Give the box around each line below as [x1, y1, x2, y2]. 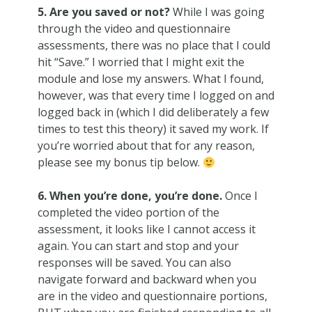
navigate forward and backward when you [37, 271, 256, 287]
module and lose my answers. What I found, [37, 70, 264, 86]
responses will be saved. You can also [37, 254, 231, 270]
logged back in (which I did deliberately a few [37, 104, 269, 120]
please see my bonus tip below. [37, 154, 203, 170]
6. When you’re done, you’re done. [37, 187, 222, 203]
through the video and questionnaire [37, 20, 231, 36]
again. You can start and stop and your [37, 237, 239, 253]
